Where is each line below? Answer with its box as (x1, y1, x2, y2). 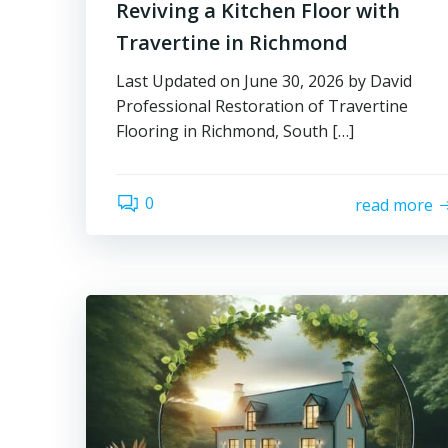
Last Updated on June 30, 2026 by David (116, 70, 412, 92)
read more (355, 193, 434, 216)
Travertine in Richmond (116, 29, 348, 56)
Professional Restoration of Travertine (116, 95, 408, 117)
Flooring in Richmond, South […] (116, 120, 354, 142)
